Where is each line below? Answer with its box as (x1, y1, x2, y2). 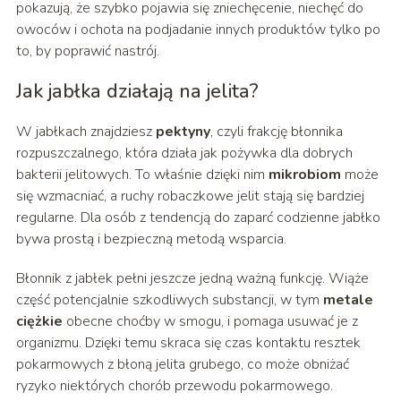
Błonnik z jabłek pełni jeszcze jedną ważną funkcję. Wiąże (15, 269, 369, 289)
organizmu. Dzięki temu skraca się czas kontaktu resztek (15, 333, 361, 354)
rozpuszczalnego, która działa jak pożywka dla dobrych (15, 143, 353, 164)
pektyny (155, 122, 210, 142)
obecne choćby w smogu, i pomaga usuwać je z (62, 311, 358, 332)
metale (322, 290, 373, 311)
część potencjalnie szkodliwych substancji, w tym (15, 290, 323, 311)
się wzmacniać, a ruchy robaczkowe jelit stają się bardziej (15, 186, 364, 207)
